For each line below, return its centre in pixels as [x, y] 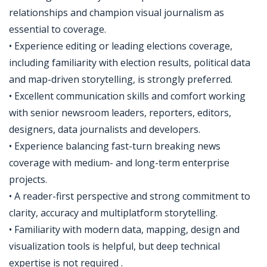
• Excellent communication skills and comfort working [127, 96]
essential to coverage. [58, 29]
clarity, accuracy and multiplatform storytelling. [113, 213]
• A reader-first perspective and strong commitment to [130, 196]
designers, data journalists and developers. [105, 129]
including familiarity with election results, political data [130, 63]
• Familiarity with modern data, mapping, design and [124, 229]
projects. [28, 179]
